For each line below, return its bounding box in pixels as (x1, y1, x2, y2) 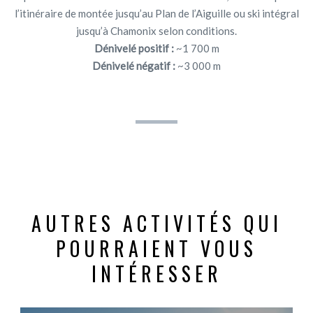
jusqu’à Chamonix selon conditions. (76, 24, 237, 37)
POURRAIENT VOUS (56, 233, 257, 263)
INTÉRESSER (91, 259, 222, 288)
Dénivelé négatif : (92, 59, 177, 72)
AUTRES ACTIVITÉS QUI (31, 208, 282, 238)
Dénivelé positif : (94, 41, 174, 54)
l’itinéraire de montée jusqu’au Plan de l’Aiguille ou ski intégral (14, 6, 299, 20)
